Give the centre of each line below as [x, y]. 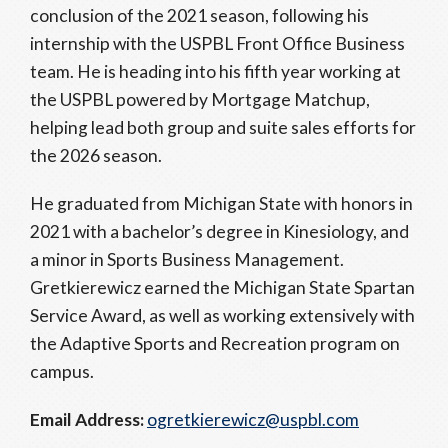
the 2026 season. [96, 155]
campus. [62, 371]
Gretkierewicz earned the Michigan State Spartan [222, 287]
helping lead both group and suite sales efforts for [223, 127]
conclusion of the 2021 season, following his [199, 15]
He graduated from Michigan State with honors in [221, 203]
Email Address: [87, 419]
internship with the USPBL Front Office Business [217, 43]
